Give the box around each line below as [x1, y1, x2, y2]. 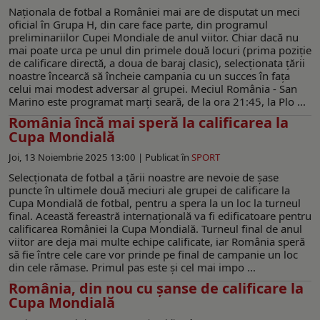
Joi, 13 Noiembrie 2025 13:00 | [9, 150, 145, 164]
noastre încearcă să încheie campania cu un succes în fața [9, 68, 290, 83]
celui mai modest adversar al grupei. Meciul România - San [9, 81, 297, 96]
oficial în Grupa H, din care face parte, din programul [9, 16, 268, 31]
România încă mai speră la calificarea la [9, 112, 289, 132]
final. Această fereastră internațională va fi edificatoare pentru [9, 208, 311, 223]
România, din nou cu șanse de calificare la [9, 278, 304, 298]
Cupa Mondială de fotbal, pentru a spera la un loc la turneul [9, 195, 301, 210]
